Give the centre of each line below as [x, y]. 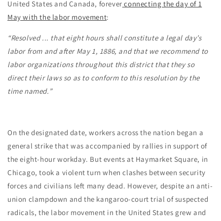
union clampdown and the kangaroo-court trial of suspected [108, 199]
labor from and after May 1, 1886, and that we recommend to [108, 51]
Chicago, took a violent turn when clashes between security [107, 172]
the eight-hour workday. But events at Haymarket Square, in [108, 159]
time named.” [30, 91]
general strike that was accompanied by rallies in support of [108, 146]
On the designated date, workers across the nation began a [106, 132]
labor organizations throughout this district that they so [101, 64]
